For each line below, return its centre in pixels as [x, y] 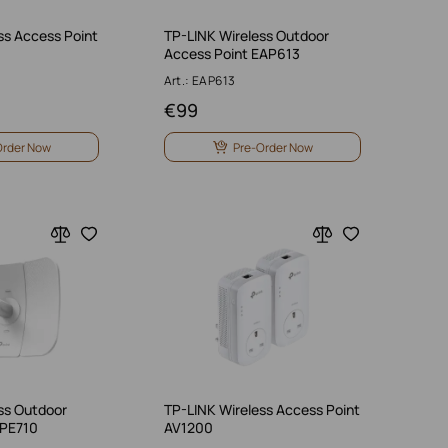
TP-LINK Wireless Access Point [261, 409]
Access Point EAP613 [231, 53]
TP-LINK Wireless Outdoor [246, 35]
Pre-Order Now [272, 147]
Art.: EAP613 [199, 80]
